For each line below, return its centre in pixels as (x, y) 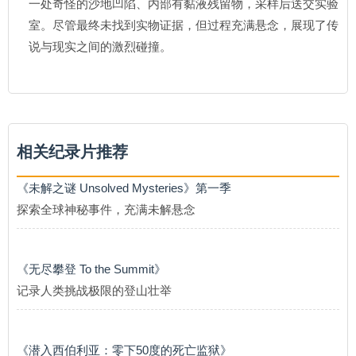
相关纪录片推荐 (72, 152)
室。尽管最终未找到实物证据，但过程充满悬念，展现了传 (184, 25)
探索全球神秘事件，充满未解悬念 (106, 209)
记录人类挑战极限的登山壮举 (94, 290)
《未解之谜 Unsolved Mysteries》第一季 (124, 188)
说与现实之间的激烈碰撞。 (100, 46)
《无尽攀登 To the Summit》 (91, 269)
